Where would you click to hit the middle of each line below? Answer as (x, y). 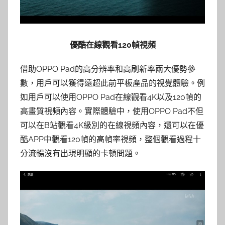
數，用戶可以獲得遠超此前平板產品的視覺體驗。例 (113, 83)
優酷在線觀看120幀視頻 (113, 45)
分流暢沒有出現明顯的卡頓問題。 (80, 153)
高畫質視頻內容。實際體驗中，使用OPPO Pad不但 (112, 111)
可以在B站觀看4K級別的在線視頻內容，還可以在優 (112, 125)
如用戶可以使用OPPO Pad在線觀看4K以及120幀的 (111, 97)
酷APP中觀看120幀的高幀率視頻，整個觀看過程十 (110, 139)
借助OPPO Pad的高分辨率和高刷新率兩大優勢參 (108, 69)
